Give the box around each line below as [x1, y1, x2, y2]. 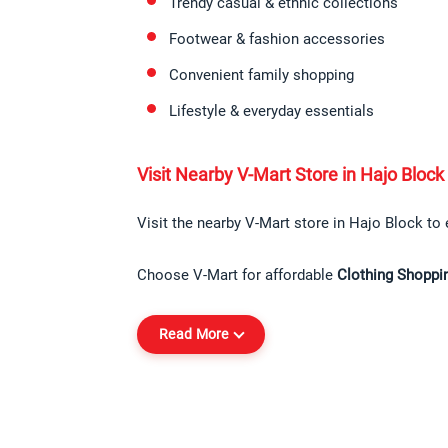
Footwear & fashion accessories [169, 30, 385, 49]
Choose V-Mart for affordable [137, 266, 337, 285]
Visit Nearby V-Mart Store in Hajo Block [137, 164, 444, 186]
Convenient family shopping [169, 66, 354, 85]
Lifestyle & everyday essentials [169, 102, 374, 121]
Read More [159, 326, 229, 343]
